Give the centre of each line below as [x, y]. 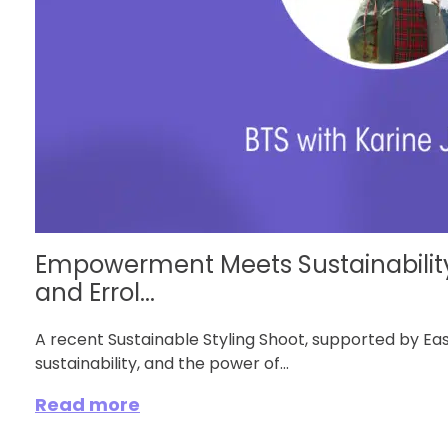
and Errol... [95, 295]
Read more [87, 406]
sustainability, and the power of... [162, 365]
